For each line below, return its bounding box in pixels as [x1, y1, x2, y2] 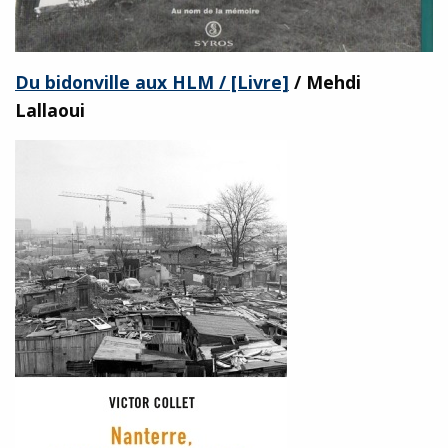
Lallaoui [15, 97, 85, 122]
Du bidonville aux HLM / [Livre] [15, 69, 289, 94]
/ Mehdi [289, 69, 361, 94]
